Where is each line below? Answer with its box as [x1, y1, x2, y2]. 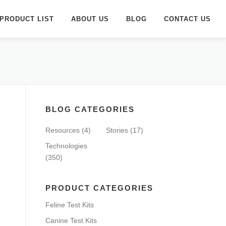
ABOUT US [71, 15, 109, 23]
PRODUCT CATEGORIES [45, 184, 153, 192]
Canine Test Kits [45, 216, 97, 224]
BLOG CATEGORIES [45, 105, 135, 114]
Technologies [45, 142, 87, 150]
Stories [106, 126, 128, 134]
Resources [45, 126, 80, 134]
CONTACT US [164, 15, 211, 23]
